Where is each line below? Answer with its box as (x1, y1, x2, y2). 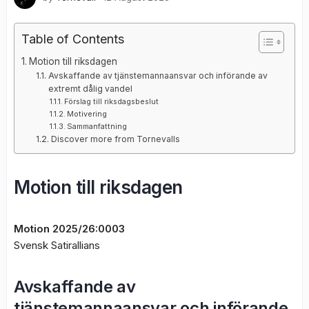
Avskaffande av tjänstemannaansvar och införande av (48, 70, 268, 81)
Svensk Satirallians (14, 239, 100, 252)
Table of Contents (21, 32, 124, 47)
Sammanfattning (66, 121, 127, 132)
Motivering (66, 109, 107, 119)
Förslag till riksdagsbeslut (63, 97, 159, 107)
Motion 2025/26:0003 (14, 222, 125, 236)
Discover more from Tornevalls (50, 134, 180, 145)
